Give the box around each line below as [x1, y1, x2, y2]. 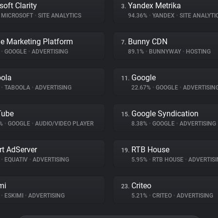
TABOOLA [3, 84, 32, 91]
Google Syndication [131, 109, 199, 118]
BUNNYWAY [147, 48, 182, 55]
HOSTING [184, 48, 211, 55]
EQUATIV [3, 156, 29, 163]
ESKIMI [3, 192, 25, 199]
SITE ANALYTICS [36, 12, 81, 19]
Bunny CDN [128, 37, 167, 46]
